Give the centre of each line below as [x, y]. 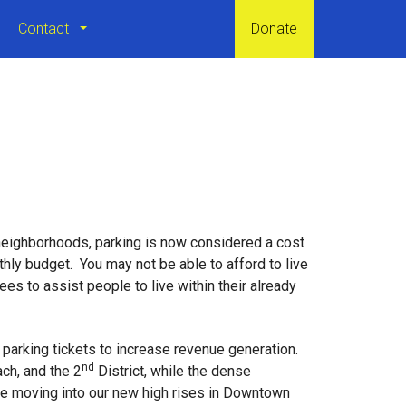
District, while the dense [173, 371]
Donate [274, 29]
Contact [45, 29]
